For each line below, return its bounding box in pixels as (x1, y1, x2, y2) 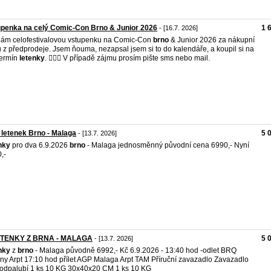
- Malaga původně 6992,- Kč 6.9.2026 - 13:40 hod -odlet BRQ (33, 246, 237, 255)
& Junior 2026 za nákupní (169, 36, 255, 44)
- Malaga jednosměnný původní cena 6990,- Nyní (85, 141, 249, 149)
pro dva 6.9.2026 (10, 141, 70, 149)
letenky (19, 54, 45, 62)
